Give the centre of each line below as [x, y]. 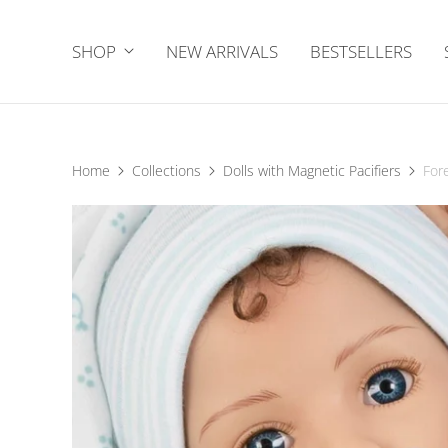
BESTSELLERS [361, 51]
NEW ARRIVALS [222, 51]
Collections [166, 170]
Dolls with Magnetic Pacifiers [312, 170]
